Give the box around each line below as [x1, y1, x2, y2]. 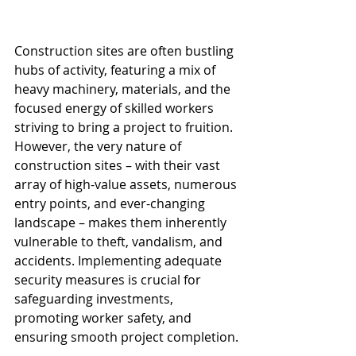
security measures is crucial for [14, 270, 204, 288]
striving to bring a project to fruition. [14, 118, 236, 136]
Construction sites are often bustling [14, 41, 237, 60]
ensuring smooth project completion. [14, 327, 238, 346]
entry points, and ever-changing [14, 194, 208, 212]
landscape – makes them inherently [14, 213, 230, 231]
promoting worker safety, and [14, 308, 195, 327]
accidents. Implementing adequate [14, 251, 225, 269]
